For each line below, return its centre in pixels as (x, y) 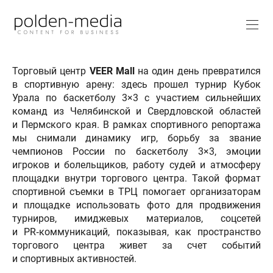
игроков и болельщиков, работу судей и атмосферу (136, 165)
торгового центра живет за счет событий (136, 245)
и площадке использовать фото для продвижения (136, 205)
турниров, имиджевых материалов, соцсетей (136, 218)
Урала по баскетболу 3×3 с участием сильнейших (136, 97)
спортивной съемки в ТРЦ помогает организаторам (136, 191)
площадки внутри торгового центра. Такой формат (136, 178)
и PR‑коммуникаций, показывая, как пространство (136, 232)
